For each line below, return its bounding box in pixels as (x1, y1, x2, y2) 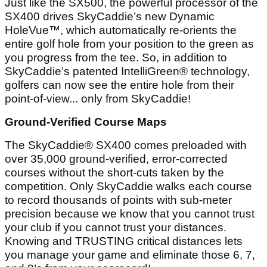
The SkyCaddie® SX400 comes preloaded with (5, 138, 247, 151)
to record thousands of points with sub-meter (5, 193, 232, 206)
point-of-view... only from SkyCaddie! (5, 92, 191, 105)
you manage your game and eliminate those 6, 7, (5, 248, 255, 261)
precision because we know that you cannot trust (5, 207, 254, 220)
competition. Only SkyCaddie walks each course (5, 179, 252, 193)
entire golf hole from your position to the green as (5, 37, 254, 50)
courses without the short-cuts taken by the (5, 166, 224, 179)
